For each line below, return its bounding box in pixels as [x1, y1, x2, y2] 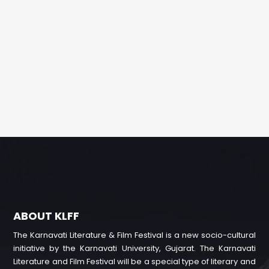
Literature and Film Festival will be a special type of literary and [13, 255, 256, 267]
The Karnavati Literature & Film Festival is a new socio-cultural [13, 229, 256, 241]
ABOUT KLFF [13, 208, 80, 223]
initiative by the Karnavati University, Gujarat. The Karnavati [13, 242, 256, 254]
